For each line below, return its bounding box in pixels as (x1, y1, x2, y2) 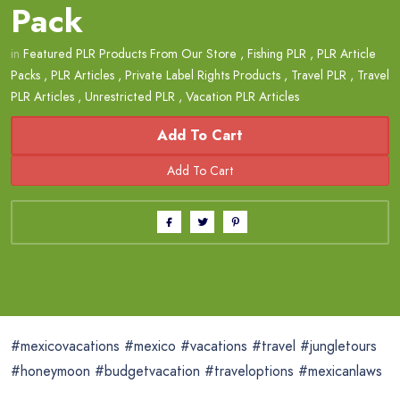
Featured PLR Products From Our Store (23, 44, 237, 62)
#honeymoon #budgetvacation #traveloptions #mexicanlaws (11, 360, 382, 381)
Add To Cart (157, 124, 243, 146)
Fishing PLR (247, 44, 306, 62)
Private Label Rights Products (125, 65, 280, 84)
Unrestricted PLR (85, 87, 175, 105)
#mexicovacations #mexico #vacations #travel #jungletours (11, 335, 377, 356)
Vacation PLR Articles (186, 87, 299, 105)
